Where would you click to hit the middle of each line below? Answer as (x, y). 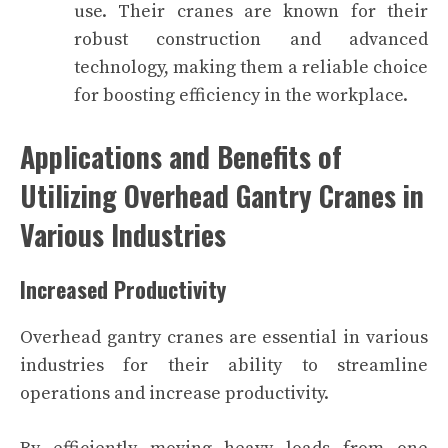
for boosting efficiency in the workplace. (241, 95)
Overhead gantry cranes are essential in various (224, 337)
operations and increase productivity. (174, 393)
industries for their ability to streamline (224, 365)
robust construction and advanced (251, 39)
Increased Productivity (123, 288)
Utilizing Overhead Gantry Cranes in (222, 195)
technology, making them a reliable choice (251, 67)
